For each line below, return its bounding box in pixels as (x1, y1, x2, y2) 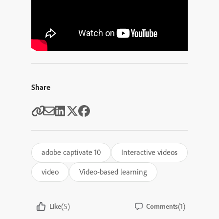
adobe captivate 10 (42, 147, 101, 157)
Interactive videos (121, 147, 177, 157)
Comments (146, 202, 178, 211)
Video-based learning (79, 167, 147, 176)
